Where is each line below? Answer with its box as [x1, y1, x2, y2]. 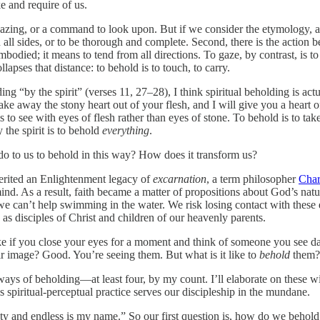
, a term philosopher [206, 172, 299, 185]
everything [102, 124, 149, 136]
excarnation [153, 172, 206, 185]
